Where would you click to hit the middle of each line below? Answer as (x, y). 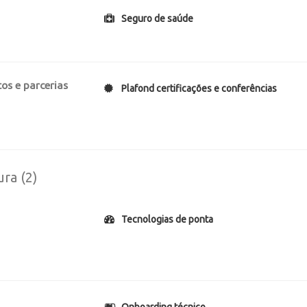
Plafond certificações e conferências (199, 88)
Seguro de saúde (158, 19)
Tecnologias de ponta (168, 219)
